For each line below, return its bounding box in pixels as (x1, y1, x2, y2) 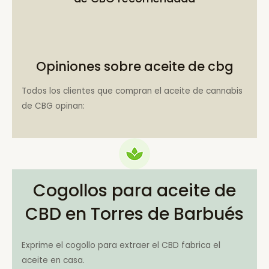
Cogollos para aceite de (33, 179, 236, 203)
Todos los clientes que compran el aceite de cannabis (22, 85, 243, 97)
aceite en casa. (22, 255, 85, 267)
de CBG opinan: (22, 100, 85, 112)
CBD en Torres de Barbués (25, 202, 244, 226)
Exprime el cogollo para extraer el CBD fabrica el (22, 240, 221, 252)
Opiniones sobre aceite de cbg (35, 58, 234, 76)
